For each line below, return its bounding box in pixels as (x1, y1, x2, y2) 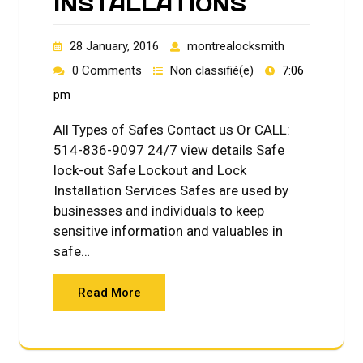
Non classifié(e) (170, 62, 254, 78)
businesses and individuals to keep (53, 202, 264, 219)
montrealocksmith (187, 38, 284, 53)
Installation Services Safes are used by (53, 181, 288, 199)
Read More (78, 284, 141, 300)
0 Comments (72, 62, 142, 78)
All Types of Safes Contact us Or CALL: (53, 121, 290, 138)
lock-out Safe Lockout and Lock (53, 161, 246, 178)
